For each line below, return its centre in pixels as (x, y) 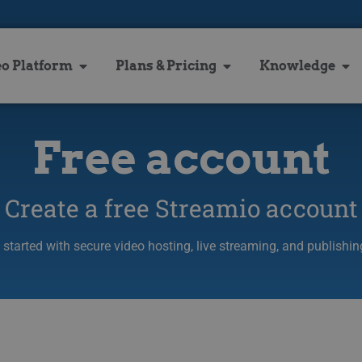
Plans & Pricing (166, 65)
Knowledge (298, 65)
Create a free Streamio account (181, 208)
